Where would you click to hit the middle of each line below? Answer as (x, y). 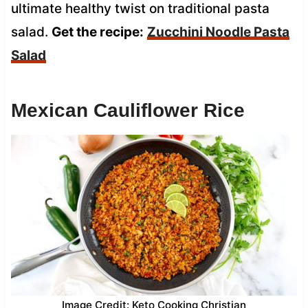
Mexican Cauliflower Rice (128, 110)
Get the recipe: (97, 32)
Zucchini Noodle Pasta (218, 32)
